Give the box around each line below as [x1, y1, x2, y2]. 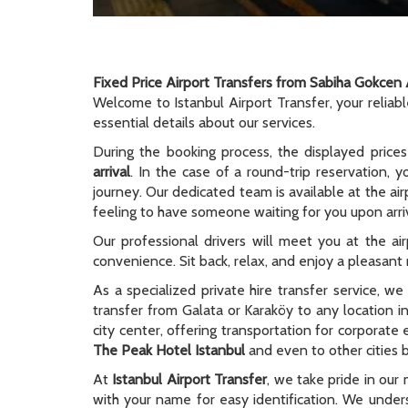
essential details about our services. [93, 114, 315, 131]
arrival [93, 163, 130, 180]
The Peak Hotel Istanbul [93, 342, 245, 359]
